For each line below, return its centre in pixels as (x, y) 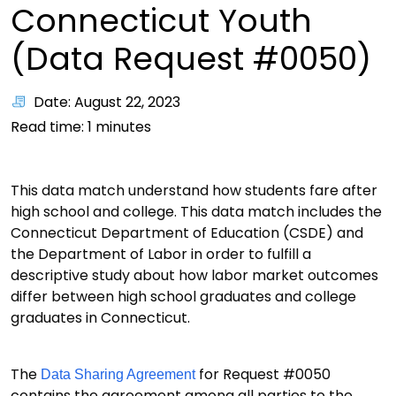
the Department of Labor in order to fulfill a (161, 254)
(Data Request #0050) (191, 59)
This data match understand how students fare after (194, 190)
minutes (122, 127)
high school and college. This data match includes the (196, 212)
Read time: (49, 127)
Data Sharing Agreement (118, 374)
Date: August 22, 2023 (107, 102)
